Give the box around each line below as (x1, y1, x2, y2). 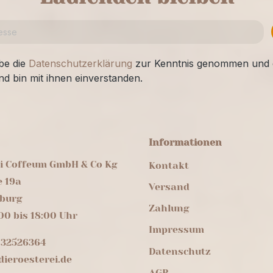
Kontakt (149, 159, 189, 171)
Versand (149, 180, 190, 193)
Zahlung (149, 202, 190, 214)
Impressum (149, 224, 204, 236)
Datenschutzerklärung (29, 57, 132, 69)
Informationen (149, 136, 222, 148)
